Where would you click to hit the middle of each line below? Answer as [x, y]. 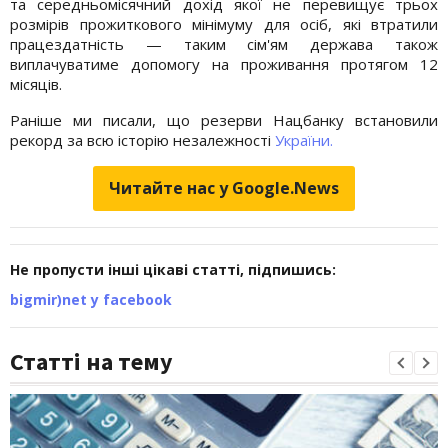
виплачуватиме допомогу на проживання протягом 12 [224, 63]
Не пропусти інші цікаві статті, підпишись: [173, 269]
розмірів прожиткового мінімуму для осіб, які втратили [224, 23]
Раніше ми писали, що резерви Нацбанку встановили [224, 119]
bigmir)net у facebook [91, 299]
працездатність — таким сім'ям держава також [224, 43]
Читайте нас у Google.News [224, 187]
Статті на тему [91, 361]
